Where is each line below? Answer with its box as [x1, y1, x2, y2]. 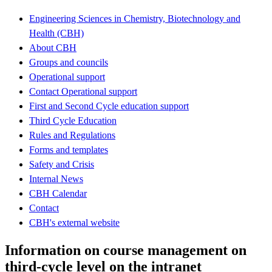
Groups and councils [29, 56, 108, 67]
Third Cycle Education [29, 115, 117, 126]
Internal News [29, 173, 83, 184]
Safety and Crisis [29, 158, 94, 169]
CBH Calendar [29, 188, 87, 199]
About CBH [29, 42, 76, 53]
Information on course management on [5, 242, 246, 258]
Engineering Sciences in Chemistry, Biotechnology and [29, 13, 240, 24]
